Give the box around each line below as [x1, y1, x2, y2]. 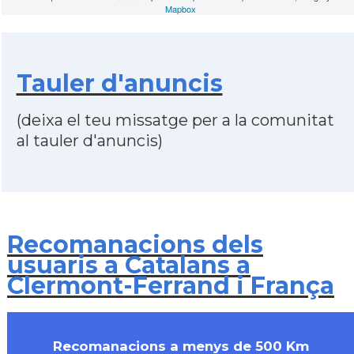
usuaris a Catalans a [7, 250, 250, 280]
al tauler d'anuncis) [16, 131, 163, 150]
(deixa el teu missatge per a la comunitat [16, 111, 334, 130]
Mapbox [165, 2, 196, 15]
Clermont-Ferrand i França [7, 271, 334, 300]
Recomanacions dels [7, 230, 263, 259]
